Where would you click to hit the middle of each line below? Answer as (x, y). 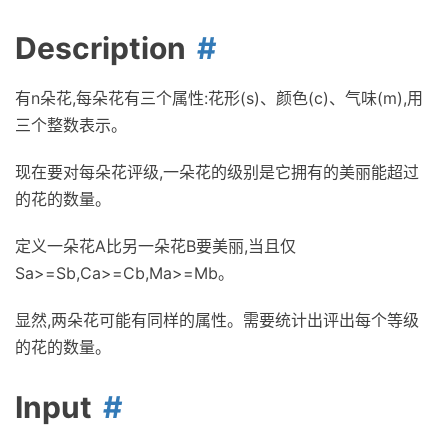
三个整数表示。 (71, 125)
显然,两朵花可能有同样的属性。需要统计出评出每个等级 (217, 320)
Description (100, 48)
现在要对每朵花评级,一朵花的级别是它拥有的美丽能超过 (217, 172)
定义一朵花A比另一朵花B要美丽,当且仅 (155, 246)
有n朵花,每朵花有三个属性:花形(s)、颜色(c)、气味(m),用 (219, 98)
